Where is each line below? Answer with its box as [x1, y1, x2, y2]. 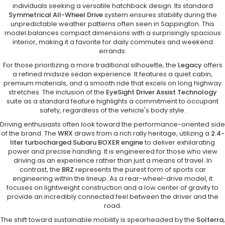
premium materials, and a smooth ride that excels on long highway [4, 78, 221, 88]
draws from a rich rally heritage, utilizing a [72, 129, 211, 139]
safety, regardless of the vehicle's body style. [39, 105, 186, 116]
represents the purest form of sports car [73, 165, 206, 175]
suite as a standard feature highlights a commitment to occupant [7, 96, 218, 106]
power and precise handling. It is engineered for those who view [8, 147, 217, 157]
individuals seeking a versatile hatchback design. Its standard [12, 1, 213, 11]
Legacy [177, 60, 202, 70]
